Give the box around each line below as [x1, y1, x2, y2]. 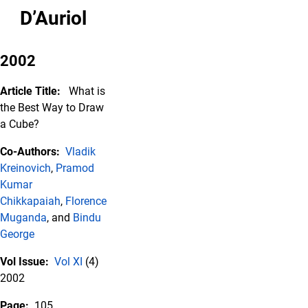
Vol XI [54, 255, 82, 268]
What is [69, 85, 105, 98]
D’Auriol [20, 7, 87, 30]
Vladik [65, 145, 96, 158]
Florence [65, 195, 107, 208]
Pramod [56, 162, 94, 175]
